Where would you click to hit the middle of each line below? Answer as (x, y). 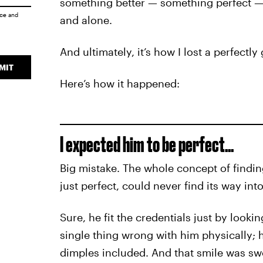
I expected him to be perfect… (146, 144)
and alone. (86, 20)
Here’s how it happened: (119, 83)
